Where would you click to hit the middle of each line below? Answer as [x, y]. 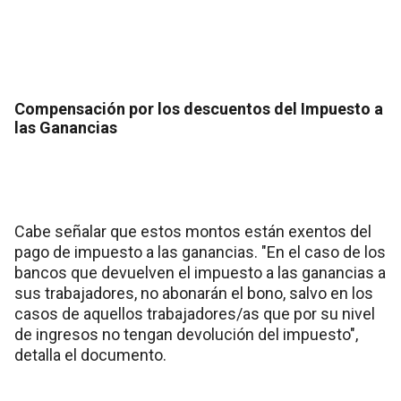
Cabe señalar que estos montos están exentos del [193, 232]
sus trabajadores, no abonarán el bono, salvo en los [194, 294]
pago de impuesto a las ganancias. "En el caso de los [200, 252]
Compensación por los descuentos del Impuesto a [199, 109]
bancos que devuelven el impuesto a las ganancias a [200, 273]
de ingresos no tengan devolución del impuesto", [186, 335]
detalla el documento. [90, 355]
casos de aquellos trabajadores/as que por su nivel [195, 314]
